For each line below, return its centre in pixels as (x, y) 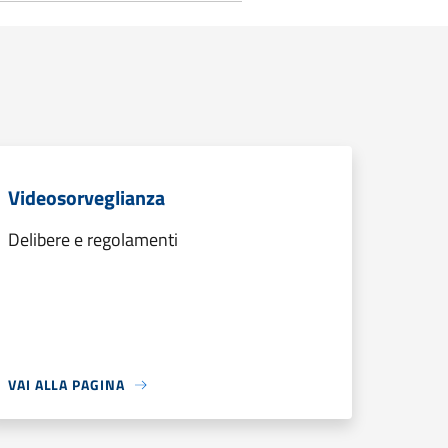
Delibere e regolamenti (93, 239)
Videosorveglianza (86, 197)
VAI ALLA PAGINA (66, 384)
